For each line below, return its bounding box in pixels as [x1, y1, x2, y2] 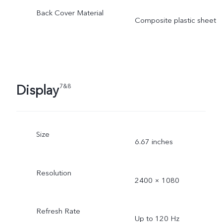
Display [16, 81, 59, 100]
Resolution [36, 167, 71, 178]
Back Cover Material [36, 7, 104, 18]
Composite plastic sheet [134, 15, 216, 25]
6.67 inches [134, 136, 173, 147]
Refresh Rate [36, 206, 80, 217]
